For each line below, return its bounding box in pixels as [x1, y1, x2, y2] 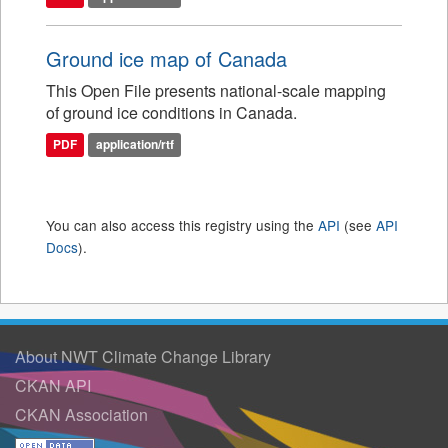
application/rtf [95, 135, 174, 153]
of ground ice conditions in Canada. [46, 101, 297, 124]
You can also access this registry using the [46, 215, 318, 235]
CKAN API [15, 374, 91, 397]
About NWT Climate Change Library [15, 345, 271, 368]
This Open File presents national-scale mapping [46, 79, 386, 102]
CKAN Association [15, 403, 148, 426]
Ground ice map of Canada [46, 44, 287, 73]
